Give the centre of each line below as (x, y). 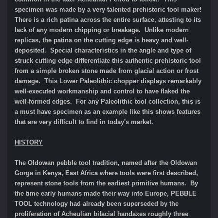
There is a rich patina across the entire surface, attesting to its (108, 20)
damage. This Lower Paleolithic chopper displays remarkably (108, 81)
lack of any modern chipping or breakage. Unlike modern (102, 30)
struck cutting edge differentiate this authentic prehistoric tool (108, 61)
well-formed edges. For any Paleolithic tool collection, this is (108, 102)
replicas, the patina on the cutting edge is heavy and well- (101, 40)
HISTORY (29, 143)
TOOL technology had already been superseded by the (97, 204)
